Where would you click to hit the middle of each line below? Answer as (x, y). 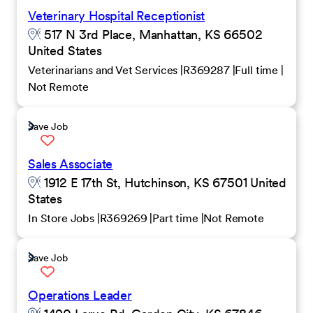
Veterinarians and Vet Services (104, 70)
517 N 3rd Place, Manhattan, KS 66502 (152, 35)
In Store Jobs (63, 218)
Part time (177, 218)
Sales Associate (71, 164)
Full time (258, 70)
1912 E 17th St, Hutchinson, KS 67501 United (164, 183)
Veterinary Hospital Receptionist (117, 16)
